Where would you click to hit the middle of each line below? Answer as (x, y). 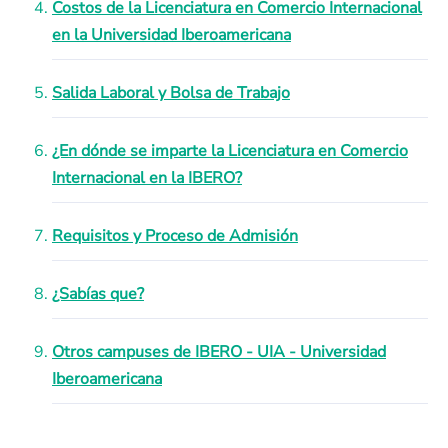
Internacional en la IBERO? (147, 178)
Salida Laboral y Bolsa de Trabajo (171, 93)
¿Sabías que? (98, 294)
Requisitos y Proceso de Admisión (175, 236)
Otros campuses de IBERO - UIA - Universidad (219, 352)
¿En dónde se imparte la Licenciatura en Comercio (230, 151)
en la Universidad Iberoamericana (171, 35)
